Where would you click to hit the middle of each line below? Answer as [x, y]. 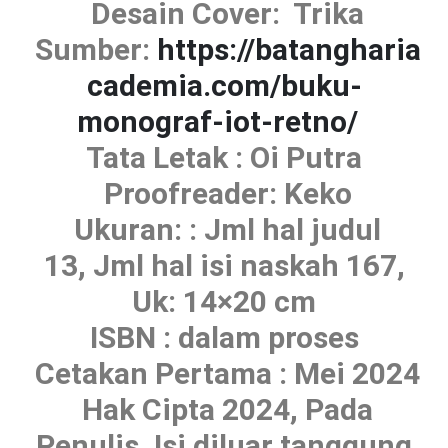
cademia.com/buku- [224, 85]
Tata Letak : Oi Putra [224, 157]
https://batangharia [288, 49]
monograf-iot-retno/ [217, 121]
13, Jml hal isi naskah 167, [224, 265]
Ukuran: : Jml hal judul [224, 229]
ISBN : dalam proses [224, 337]
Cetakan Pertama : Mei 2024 [224, 373]
